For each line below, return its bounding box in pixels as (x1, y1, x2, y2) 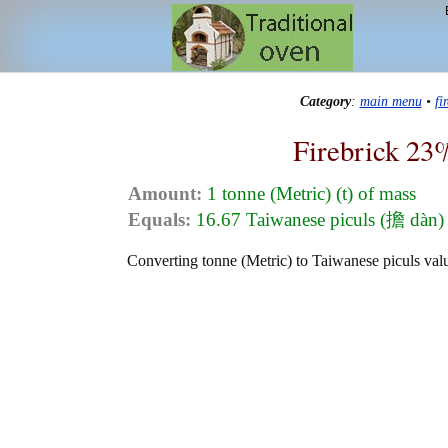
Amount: (128, 183, 202, 205)
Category (299, 93, 351, 110)
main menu (359, 93, 422, 110)
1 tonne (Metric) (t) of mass (202, 183, 416, 205)
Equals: (128, 209, 191, 231)
